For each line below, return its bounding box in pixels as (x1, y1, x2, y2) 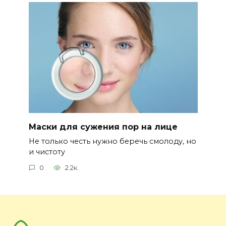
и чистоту (28, 147, 65, 156)
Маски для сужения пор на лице (28, 122, 178, 132)
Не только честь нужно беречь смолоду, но (28, 136, 196, 146)
